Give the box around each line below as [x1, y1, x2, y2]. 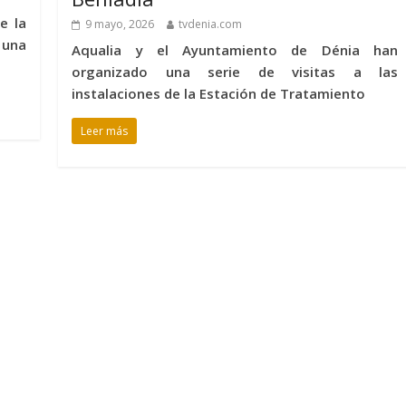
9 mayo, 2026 [85, 15, 155, 32]
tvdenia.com [179, 15, 243, 32]
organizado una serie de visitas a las [72, 62, 398, 81]
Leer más [81, 122, 129, 139]
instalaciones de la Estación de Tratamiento [72, 83, 366, 102]
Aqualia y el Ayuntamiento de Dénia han [72, 40, 398, 59]
